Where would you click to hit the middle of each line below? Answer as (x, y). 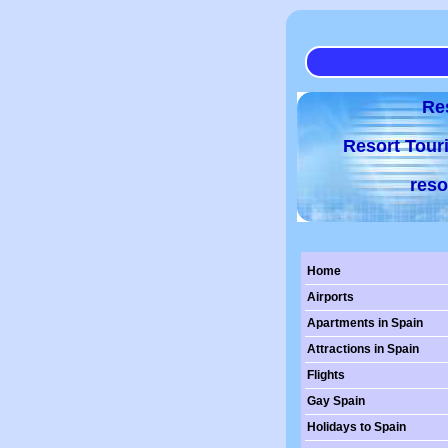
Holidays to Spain (356, 427)
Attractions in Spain (363, 349)
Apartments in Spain (365, 323)
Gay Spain (336, 401)
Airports (330, 297)
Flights (326, 375)
